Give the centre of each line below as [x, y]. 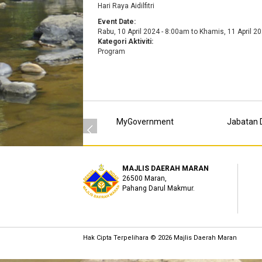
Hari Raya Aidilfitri [126, 6]
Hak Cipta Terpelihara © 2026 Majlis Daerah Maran [160, 238]
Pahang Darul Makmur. [158, 188]
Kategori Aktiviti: [126, 42]
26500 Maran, [144, 178]
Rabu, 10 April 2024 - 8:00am [144, 32]
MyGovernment [145, 122]
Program [111, 51]
